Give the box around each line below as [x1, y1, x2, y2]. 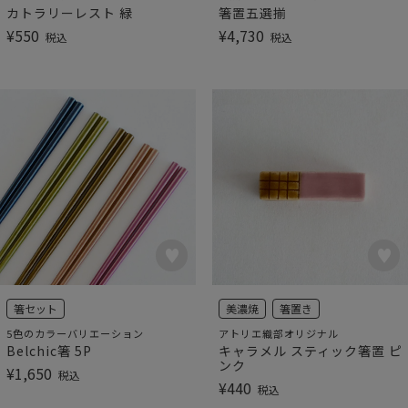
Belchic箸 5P [6, 342, 92, 361]
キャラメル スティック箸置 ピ [218, 342, 403, 361]
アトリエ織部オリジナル [218, 325, 339, 341]
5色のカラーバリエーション [6, 325, 144, 341]
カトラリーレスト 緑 [6, 3, 133, 22]
